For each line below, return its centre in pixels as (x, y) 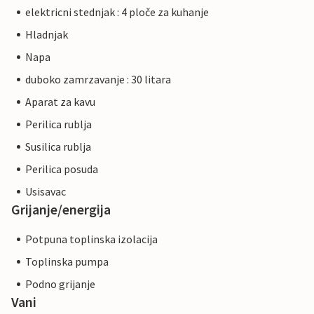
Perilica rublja (59, 124)
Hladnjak (47, 35)
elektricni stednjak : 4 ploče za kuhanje (117, 12)
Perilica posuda (62, 169)
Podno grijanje (60, 284)
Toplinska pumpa (67, 262)
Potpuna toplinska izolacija (91, 239)
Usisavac (46, 192)
